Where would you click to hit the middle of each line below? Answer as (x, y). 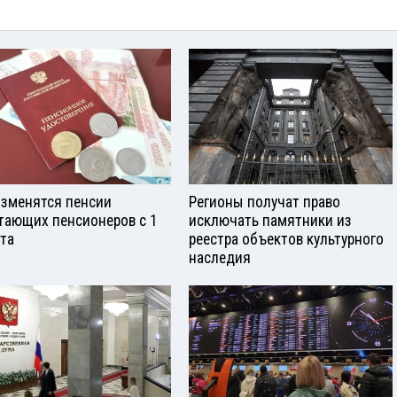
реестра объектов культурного (286, 240)
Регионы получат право (265, 202)
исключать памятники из (270, 221)
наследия (220, 258)
